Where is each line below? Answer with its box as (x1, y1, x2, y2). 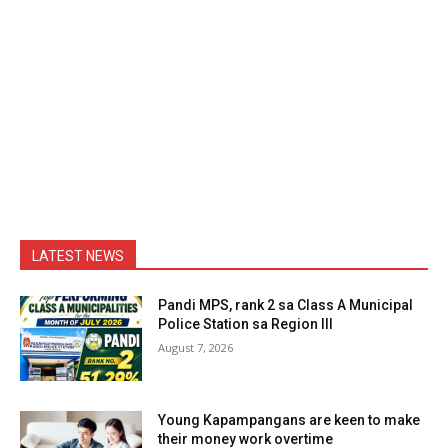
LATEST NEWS (32, 247, 124, 264)
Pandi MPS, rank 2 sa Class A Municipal (158, 296, 414, 313)
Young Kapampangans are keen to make (158, 412, 421, 429)
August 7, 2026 (158, 339, 234, 355)
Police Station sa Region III (158, 315, 334, 332)
